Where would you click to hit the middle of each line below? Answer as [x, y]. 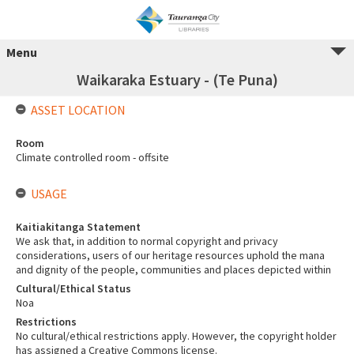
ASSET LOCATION [78, 110]
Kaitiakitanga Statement [78, 227]
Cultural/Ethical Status [73, 288]
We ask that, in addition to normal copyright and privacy [147, 241]
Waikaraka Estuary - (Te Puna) [177, 79]
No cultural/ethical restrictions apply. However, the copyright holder [176, 336]
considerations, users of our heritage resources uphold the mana [170, 255]
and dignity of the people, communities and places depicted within [173, 269]
